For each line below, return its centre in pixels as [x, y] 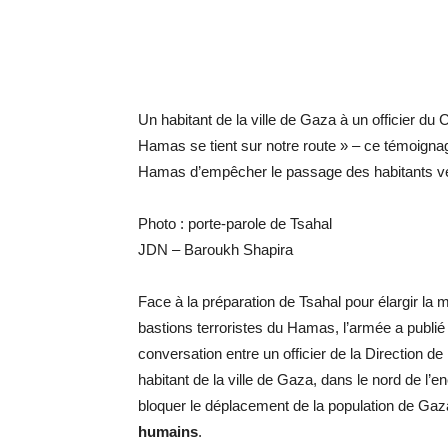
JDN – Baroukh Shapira [215, 249]
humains [168, 431]
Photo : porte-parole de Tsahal [235, 223]
